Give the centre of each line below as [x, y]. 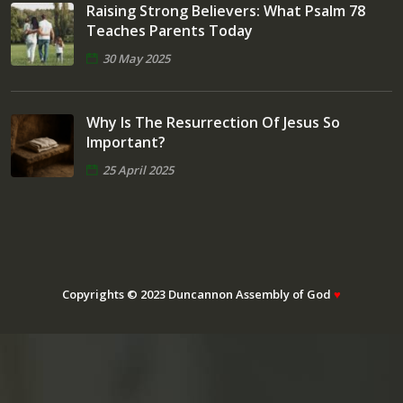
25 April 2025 [138, 170]
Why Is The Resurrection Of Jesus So [213, 123]
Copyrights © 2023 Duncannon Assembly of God [198, 295]
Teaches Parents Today [170, 31]
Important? [126, 143]
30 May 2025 [136, 59]
